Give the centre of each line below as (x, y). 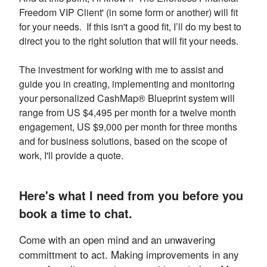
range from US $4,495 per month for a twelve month (128, 112)
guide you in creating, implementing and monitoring (127, 84)
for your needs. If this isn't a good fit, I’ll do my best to (130, 27)
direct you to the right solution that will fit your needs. (130, 41)
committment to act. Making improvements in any (129, 254)
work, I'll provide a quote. (72, 155)
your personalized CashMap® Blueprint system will (127, 98)
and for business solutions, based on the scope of (123, 141)
